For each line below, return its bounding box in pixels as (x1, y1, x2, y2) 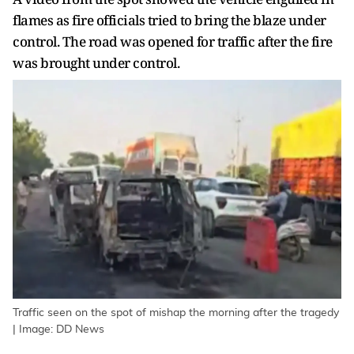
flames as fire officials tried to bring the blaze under (13, 11, 326, 29)
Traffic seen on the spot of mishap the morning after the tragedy (13, 307, 339, 319)
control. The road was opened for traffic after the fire (13, 32, 333, 51)
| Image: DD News (13, 324, 104, 336)
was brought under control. (13, 54, 179, 72)
